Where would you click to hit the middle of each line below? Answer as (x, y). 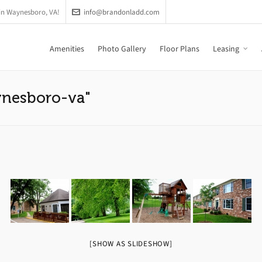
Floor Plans (180, 49)
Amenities (67, 49)
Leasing (226, 49)
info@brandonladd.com (122, 12)
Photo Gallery (122, 49)
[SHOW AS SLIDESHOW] (131, 244)
